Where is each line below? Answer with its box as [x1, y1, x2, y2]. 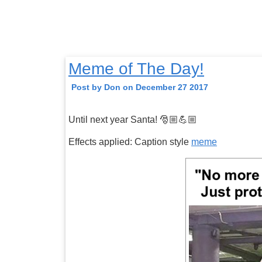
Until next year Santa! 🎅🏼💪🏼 [68, 114, 197, 125]
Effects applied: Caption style [68, 136, 191, 147]
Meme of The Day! [68, 59, 204, 78]
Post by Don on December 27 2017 [71, 82, 208, 92]
